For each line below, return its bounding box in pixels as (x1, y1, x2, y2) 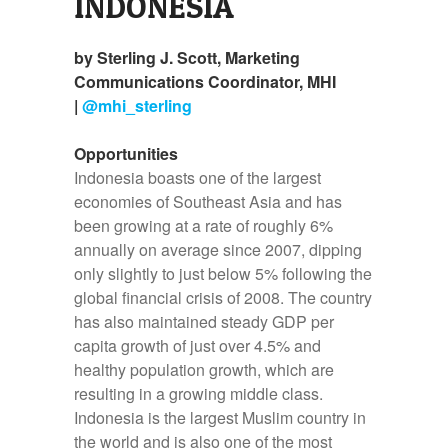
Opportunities (74, 142, 178, 165)
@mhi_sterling (82, 94, 192, 117)
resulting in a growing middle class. (74, 382, 323, 405)
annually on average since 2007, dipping (74, 238, 362, 261)
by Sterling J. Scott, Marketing (74, 46, 300, 69)
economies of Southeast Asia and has (74, 190, 342, 213)
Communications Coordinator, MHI (74, 70, 336, 93)
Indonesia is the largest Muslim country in (74, 406, 366, 429)
